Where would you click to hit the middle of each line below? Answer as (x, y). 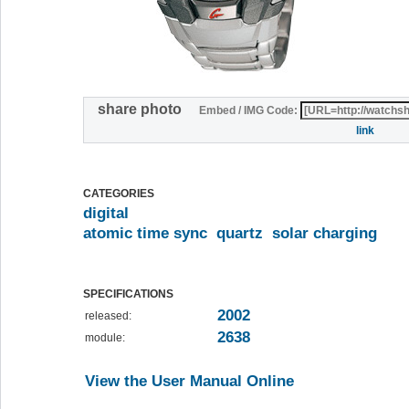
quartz (240, 234)
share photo (147, 110)
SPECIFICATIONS (128, 294)
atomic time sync (145, 234)
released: (108, 316)
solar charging (325, 234)
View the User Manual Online (189, 382)
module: (105, 338)
